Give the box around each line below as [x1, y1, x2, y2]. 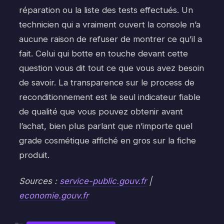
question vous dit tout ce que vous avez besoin [19, 62, 204, 73]
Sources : [19, 176, 59, 186]
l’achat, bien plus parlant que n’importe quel [19, 120, 192, 131]
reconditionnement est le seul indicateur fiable [19, 91, 200, 102]
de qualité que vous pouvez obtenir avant [19, 106, 183, 116]
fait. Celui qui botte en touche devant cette [19, 48, 188, 58]
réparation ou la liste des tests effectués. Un [19, 4, 193, 15]
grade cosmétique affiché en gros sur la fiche [19, 135, 196, 145]
